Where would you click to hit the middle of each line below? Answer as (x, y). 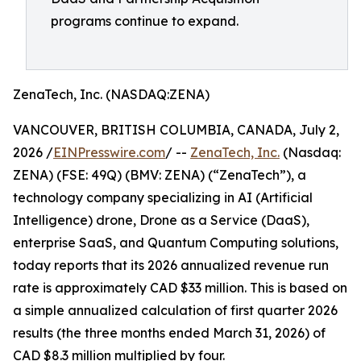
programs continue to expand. (145, 21)
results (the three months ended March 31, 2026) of (169, 333)
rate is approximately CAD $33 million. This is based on (180, 288)
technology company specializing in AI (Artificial (163, 197)
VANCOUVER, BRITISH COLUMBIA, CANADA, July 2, (176, 130)
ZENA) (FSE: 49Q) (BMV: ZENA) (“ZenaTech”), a (160, 175)
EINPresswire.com (109, 152)
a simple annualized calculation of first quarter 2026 (175, 310)
